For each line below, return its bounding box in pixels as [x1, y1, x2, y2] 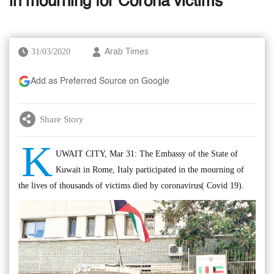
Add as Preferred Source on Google [31, 77, 169, 86]
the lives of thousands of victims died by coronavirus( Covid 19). [18, 181, 244, 190]
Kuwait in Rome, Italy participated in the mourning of [56, 165, 244, 174]
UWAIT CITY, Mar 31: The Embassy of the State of [56, 149, 238, 158]
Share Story [40, 114, 84, 124]
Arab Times [105, 48, 149, 56]
